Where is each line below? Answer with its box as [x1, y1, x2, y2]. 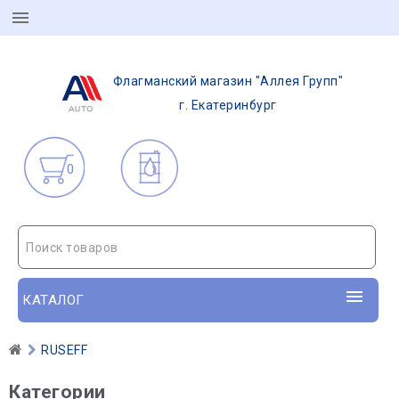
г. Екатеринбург [179, 98, 277, 112]
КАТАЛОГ [22, 292, 85, 308]
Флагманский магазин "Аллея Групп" [112, 74, 344, 88]
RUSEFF [41, 343, 87, 357]
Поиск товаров [26, 240, 118, 255]
